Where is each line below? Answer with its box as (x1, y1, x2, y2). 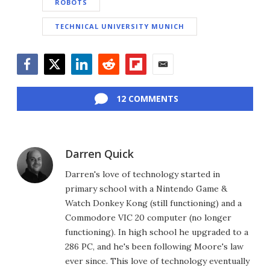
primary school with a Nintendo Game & (65, 183, 227, 195)
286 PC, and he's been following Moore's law (65, 241, 243, 253)
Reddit (98, 74, 126, 88)
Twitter (43, 74, 77, 88)
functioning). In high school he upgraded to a (65, 227, 248, 238)
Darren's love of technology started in (65, 169, 220, 180)
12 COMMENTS (116, 93, 178, 105)
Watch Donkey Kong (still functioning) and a (65, 198, 242, 209)
